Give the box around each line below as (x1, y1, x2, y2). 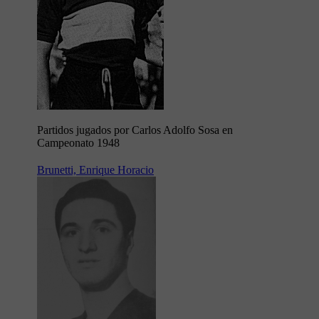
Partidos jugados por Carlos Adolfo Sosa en (37, 124, 233, 137)
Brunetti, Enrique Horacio (37, 164, 154, 177)
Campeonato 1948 (37, 137, 120, 150)
